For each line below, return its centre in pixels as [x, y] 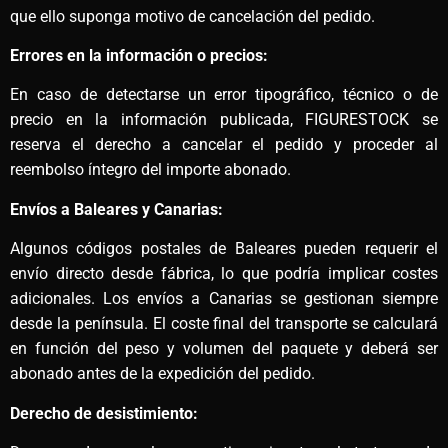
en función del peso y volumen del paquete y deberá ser [224, 349]
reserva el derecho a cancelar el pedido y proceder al [224, 145]
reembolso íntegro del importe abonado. [150, 170]
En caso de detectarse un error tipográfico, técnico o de [224, 95]
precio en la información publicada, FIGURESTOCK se [224, 120]
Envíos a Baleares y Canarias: [116, 209]
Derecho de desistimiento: [104, 413]
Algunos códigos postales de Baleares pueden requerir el [224, 249]
